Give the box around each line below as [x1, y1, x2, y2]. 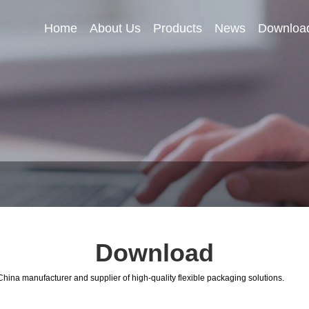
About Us [90, 21, 141, 36]
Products [153, 21, 203, 36]
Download [95, 239, 214, 268]
